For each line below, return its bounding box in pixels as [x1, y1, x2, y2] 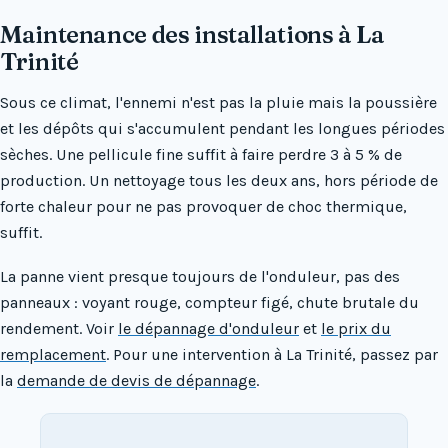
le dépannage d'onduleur [118, 319, 299, 339]
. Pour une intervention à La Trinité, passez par [106, 345, 438, 365]
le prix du [321, 319, 391, 339]
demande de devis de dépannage [17, 371, 256, 391]
